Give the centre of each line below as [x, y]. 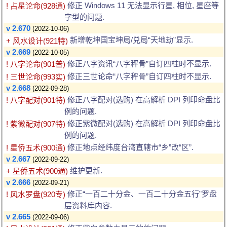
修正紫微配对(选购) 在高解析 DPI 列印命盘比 [143, 123]
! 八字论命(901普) [36, 64]
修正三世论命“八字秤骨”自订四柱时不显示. [138, 76]
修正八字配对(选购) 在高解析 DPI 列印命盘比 [143, 99]
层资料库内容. [88, 205]
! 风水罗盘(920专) [36, 194]
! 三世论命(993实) [36, 77]
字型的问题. [84, 17]
